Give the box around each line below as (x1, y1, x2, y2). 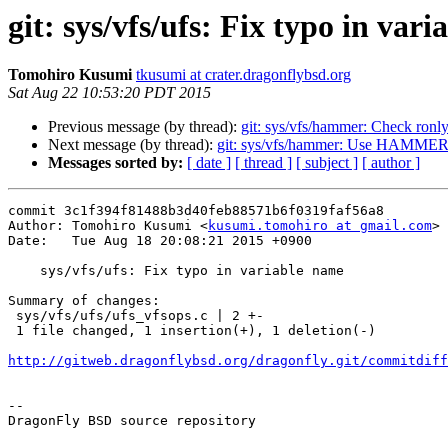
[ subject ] (296, 154, 358, 172)
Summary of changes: (8, 293, 160, 309)
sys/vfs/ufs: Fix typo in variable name (8, 263, 40, 279)
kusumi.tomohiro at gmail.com (208, 218, 432, 234)
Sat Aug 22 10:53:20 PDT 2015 (8, 84, 211, 102)
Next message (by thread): (48, 136, 217, 154)
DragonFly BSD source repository (8, 413, 256, 429)
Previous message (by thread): (48, 118, 241, 136)
